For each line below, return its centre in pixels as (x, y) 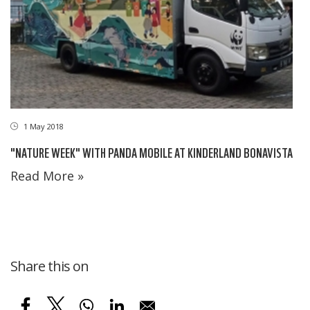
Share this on (49, 266)
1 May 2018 (43, 126)
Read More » (47, 175)
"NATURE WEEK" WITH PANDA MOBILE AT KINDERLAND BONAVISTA (152, 152)
